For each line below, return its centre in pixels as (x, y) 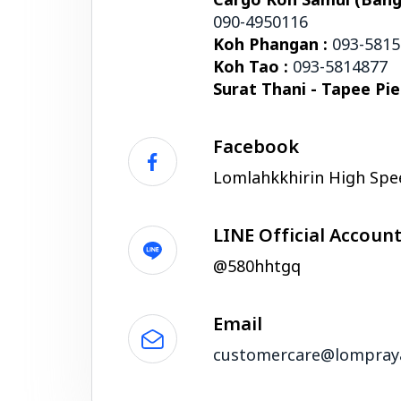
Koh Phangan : (273, 45)
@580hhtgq (257, 267)
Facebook (256, 148)
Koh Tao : (253, 68)
